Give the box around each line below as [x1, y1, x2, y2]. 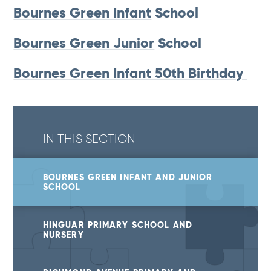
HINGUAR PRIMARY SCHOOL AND [42, 219, 192, 230]
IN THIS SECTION [42, 130, 135, 146]
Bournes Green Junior [13, 34, 155, 53]
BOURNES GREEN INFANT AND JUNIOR [42, 171, 213, 183]
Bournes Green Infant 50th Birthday [13, 65, 247, 83]
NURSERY [42, 229, 84, 240]
